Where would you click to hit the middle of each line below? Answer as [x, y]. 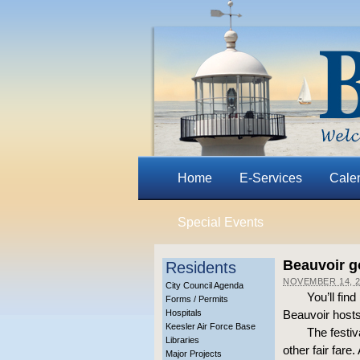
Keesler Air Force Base [211, 326]
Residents [201, 268]
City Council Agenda [205, 285]
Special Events [220, 222]
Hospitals [184, 313]
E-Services [270, 178]
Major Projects [194, 354]
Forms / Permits [197, 299]
